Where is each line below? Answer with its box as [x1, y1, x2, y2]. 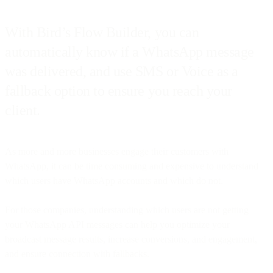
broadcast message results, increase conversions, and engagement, [5, 233, 257, 244]
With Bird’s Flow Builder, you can [5, 24, 199, 40]
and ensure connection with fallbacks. [5, 248, 152, 259]
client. [5, 102, 40, 118]
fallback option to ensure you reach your [5, 82, 232, 99]
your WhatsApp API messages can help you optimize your [5, 219, 230, 230]
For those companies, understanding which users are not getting [5, 204, 249, 215]
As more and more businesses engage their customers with [5, 146, 229, 157]
